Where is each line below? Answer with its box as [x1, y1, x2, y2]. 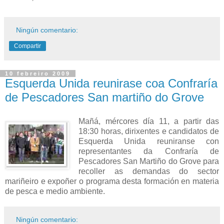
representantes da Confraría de [78, 147, 219, 156]
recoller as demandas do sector [78, 167, 219, 176]
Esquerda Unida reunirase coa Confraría [5, 76, 217, 90]
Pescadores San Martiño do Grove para [78, 157, 219, 166]
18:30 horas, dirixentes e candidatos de [78, 127, 219, 136]
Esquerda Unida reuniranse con [78, 137, 219, 146]
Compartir [14, 42, 41, 50]
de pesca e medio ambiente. [5, 187, 105, 196]
